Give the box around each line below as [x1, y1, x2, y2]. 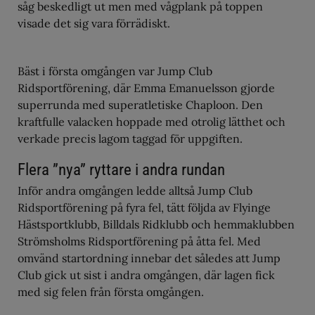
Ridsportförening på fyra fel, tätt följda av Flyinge [18, 200, 271, 214]
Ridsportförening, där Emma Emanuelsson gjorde [18, 80, 275, 95]
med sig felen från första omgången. [18, 284, 204, 299]
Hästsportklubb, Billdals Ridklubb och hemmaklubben [18, 217, 295, 231]
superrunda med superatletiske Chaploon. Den [18, 97, 263, 112]
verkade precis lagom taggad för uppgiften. [18, 131, 243, 146]
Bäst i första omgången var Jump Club [18, 63, 212, 78]
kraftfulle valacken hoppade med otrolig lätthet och [18, 114, 285, 129]
